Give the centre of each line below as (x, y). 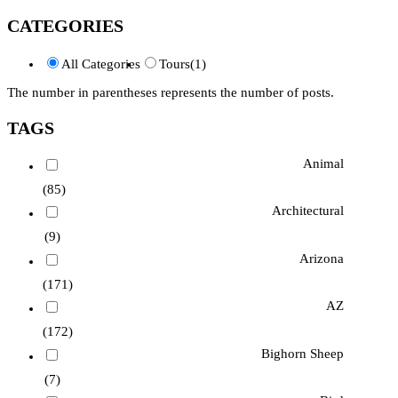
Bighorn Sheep (302, 353)
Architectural (307, 211)
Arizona (321, 258)
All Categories (101, 64)
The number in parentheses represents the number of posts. (171, 93)
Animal (323, 164)
